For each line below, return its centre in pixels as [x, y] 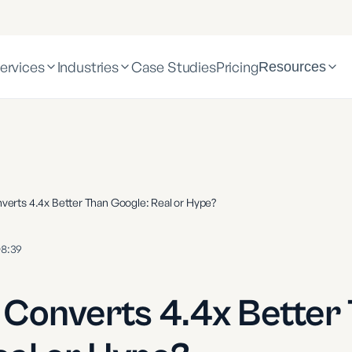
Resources [292, 66]
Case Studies [173, 66]
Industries [88, 66]
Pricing [237, 66]
